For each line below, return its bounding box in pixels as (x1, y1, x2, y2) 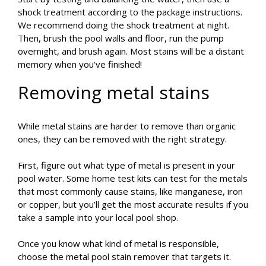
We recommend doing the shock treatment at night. (18, 19, 229, 31)
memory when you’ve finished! (18, 58, 142, 71)
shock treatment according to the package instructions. (18, 6, 242, 18)
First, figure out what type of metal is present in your (18, 159, 235, 172)
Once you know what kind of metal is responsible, (18, 237, 219, 250)
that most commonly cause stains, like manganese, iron (18, 185, 243, 198)
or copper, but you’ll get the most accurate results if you (18, 198, 248, 211)
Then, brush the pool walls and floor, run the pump (18, 32, 224, 45)
